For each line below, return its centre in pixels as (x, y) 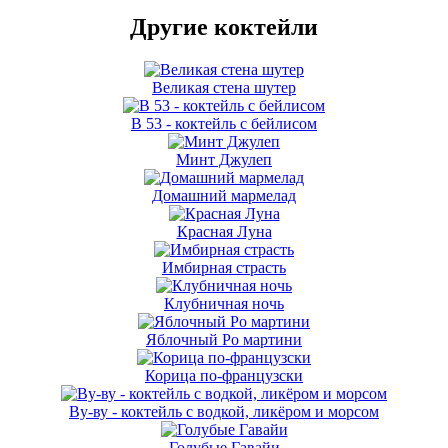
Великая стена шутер (224, 87)
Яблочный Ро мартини (224, 339)
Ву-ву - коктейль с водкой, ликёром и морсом (224, 411)
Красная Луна (224, 231)
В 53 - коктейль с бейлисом (224, 123)
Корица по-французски (224, 375)
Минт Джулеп (224, 159)
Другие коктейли (224, 26)
